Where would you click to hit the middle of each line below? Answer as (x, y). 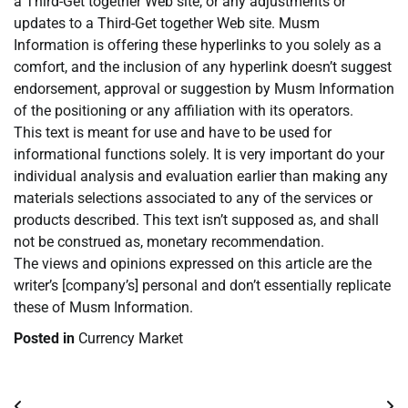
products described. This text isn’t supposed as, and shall (196, 220)
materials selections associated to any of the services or (193, 199)
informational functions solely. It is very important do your (199, 155)
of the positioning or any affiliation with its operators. (184, 111)
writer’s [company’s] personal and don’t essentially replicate (202, 286)
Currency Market (131, 339)
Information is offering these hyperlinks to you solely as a (198, 46)
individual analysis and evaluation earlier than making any (201, 177)
